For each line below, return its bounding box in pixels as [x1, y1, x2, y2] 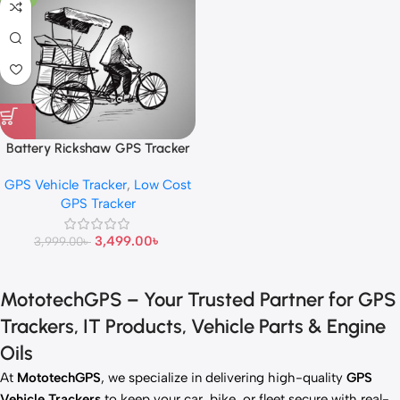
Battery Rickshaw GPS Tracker [5, 139, 190, 156]
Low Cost [134, 176, 191, 193]
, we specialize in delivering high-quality [101, 369, 346, 386]
